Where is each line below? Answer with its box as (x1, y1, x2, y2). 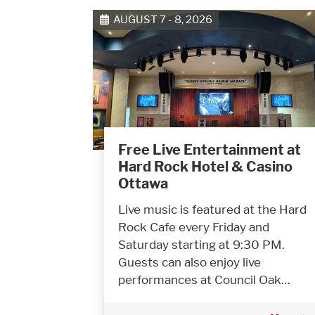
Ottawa (118, 174, 168, 192)
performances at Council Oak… (118, 271, 290, 287)
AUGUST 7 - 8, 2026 (108, 13, 212, 27)
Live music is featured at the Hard (118, 201, 307, 217)
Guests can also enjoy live (118, 254, 261, 269)
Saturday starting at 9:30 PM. (118, 236, 285, 252)
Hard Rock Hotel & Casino (118, 157, 292, 175)
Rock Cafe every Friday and (118, 219, 269, 234)
